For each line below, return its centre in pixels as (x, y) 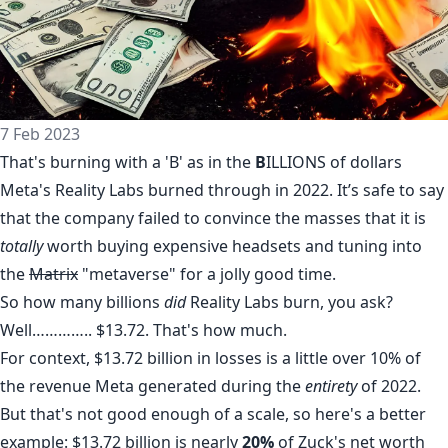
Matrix (53, 273)
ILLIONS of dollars (334, 161)
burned (176, 189)
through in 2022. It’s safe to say (324, 189)
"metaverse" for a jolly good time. (207, 273)
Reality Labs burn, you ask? (289, 301)
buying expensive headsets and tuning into (257, 245)
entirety (331, 385)
